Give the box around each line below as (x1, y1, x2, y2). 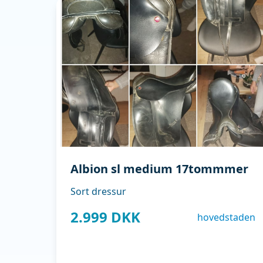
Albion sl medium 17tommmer (70, 161, 248, 177)
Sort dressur (70, 185, 126, 198)
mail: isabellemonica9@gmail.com (70, 6, 220, 19)
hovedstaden (197, 211, 255, 224)
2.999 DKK (70, 207, 140, 227)
